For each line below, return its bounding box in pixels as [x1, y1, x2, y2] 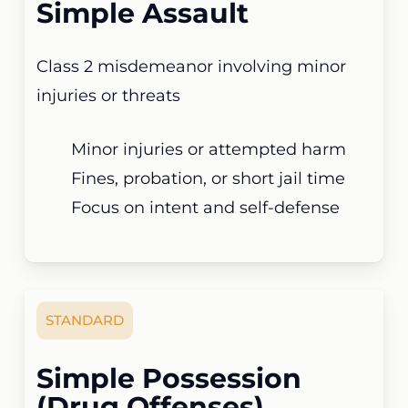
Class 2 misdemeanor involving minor [36, 56, 347, 77]
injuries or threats [36, 86, 181, 107]
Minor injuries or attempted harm [71, 139, 347, 160]
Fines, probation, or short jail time [71, 168, 346, 189]
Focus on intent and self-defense [71, 198, 341, 219]
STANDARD [46, 311, 125, 329]
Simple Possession [36, 362, 302, 395]
